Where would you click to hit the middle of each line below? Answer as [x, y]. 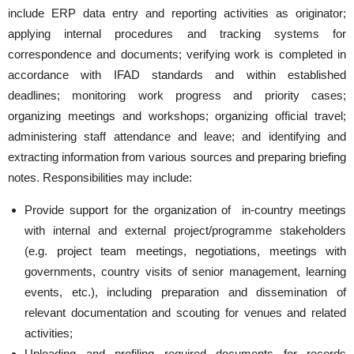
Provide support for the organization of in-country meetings [185, 210]
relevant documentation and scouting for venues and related [185, 313]
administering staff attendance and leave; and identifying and [177, 136]
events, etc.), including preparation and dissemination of [185, 292]
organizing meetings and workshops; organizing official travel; [177, 116]
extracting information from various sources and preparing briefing [177, 157]
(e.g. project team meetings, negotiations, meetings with [185, 251]
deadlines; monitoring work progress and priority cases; [177, 95]
